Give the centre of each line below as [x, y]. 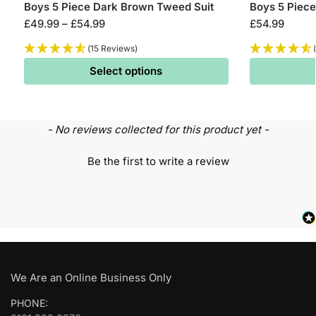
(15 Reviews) [112, 48]
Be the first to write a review [158, 161]
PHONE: [29, 303]
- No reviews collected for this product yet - [158, 129]
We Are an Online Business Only [91, 277]
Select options [126, 71]
